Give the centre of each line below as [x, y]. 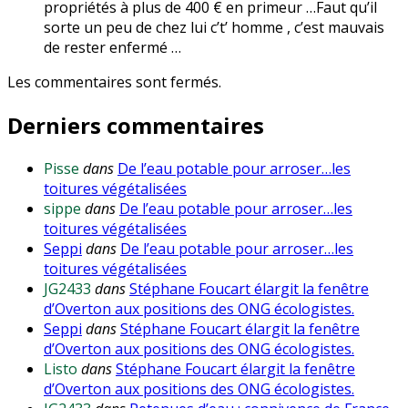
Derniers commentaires [136, 125]
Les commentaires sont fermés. [114, 82]
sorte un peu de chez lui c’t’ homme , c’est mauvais [214, 28]
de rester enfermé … [112, 48]
